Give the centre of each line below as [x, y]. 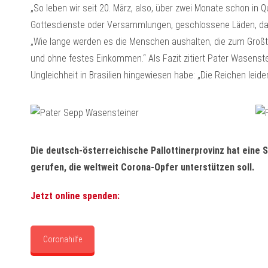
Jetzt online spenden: [75, 196]
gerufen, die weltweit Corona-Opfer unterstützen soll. [142, 167]
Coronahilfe [62, 239]
